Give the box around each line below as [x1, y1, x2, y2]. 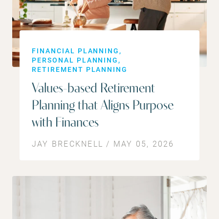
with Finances [32, 116, 99, 131]
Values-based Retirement [32, 82, 155, 96]
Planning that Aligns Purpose [32, 99, 174, 113]
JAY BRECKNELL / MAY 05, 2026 [32, 138, 175, 149]
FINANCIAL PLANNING [32, 46, 120, 56]
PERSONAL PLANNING [32, 55, 119, 65]
